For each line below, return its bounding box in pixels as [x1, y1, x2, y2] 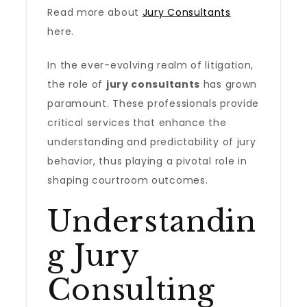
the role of [47, 77, 106, 91]
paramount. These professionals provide [47, 97, 260, 110]
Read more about [47, 5, 143, 19]
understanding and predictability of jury [47, 135, 256, 149]
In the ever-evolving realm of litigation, [47, 58, 254, 72]
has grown [200, 77, 258, 91]
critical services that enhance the [47, 116, 227, 130]
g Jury [47, 238, 139, 273]
